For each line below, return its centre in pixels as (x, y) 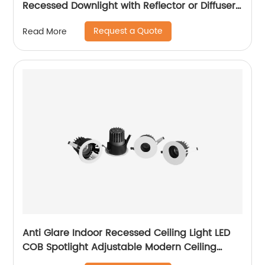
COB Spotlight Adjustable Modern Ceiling (120, 247)
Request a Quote (128, 31)
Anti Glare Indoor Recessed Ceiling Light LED (127, 233)
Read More (45, 31)
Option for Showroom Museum (94, 20)
